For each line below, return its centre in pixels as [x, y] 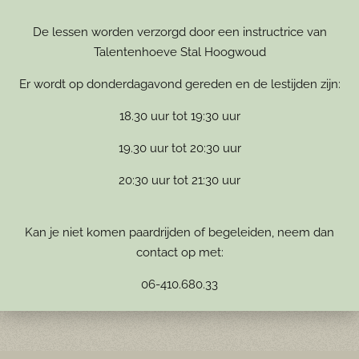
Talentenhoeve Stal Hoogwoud [179, 52]
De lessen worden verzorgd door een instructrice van [179, 32]
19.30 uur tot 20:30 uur [179, 149]
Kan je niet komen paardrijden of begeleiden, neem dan [179, 233]
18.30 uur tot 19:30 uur [179, 117]
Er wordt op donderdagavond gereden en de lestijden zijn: [179, 85]
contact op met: [179, 253]
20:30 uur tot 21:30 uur [179, 181]
